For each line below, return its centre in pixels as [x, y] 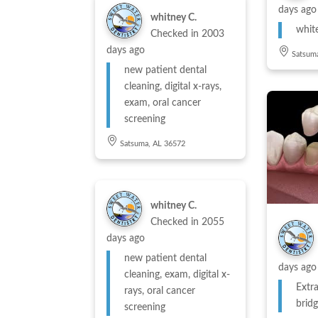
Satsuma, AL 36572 [153, 144]
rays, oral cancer [160, 291]
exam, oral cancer [163, 103]
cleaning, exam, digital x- [177, 275]
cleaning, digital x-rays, [173, 87]
